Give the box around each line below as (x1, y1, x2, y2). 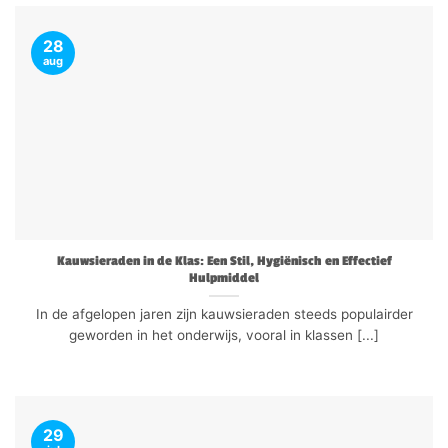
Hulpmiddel (189, 270, 259, 286)
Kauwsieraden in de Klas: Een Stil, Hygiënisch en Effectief (56, 253, 392, 269)
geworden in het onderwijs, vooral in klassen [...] (69, 326, 379, 343)
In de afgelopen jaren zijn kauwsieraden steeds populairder (35, 305, 413, 322)
